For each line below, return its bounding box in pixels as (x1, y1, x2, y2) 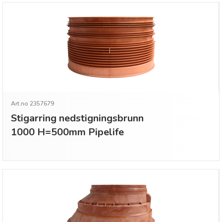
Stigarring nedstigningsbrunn (11, 111, 144, 125)
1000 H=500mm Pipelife (11, 125, 124, 139)
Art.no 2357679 (11, 100, 54, 108)
